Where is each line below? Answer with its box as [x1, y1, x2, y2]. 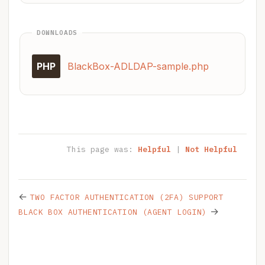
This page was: [67, 144, 138, 154]
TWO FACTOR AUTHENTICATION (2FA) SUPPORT [30, 192, 224, 202]
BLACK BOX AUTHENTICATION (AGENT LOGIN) [18, 207, 207, 217]
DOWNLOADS [37, 28, 77, 37]
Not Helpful [185, 144, 237, 154]
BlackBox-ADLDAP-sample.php [67, 60, 209, 72]
